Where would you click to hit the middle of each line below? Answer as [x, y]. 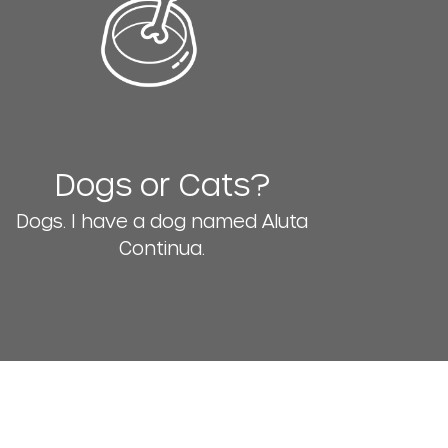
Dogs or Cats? [162, 183]
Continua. [162, 247]
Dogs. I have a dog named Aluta [162, 220]
